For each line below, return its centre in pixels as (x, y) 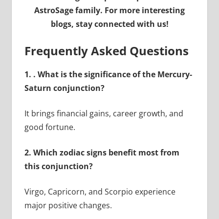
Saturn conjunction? (64, 88)
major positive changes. (68, 205)
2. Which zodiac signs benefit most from (102, 152)
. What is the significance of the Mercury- (112, 74)
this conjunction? (58, 166)
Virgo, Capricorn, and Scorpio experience (100, 191)
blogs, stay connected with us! (109, 24)
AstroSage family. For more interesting (109, 10)
